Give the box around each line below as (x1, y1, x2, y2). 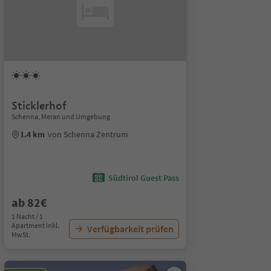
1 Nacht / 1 (11, 212, 43, 221)
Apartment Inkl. (11, 221, 59, 230)
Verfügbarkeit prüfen (87, 223, 174, 235)
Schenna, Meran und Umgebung (11, 112, 110, 121)
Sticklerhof (11, 99, 67, 113)
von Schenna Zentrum (47, 129, 128, 140)
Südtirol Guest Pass (108, 172, 179, 183)
